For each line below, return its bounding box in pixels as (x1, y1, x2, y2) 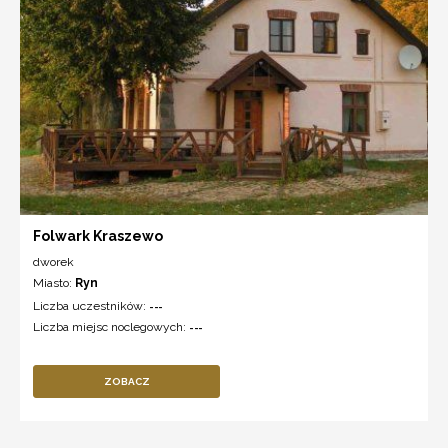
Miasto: (33, 276, 75, 291)
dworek (33, 255, 74, 270)
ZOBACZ (103, 376, 150, 388)
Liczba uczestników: (33, 299, 149, 314)
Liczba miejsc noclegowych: (33, 320, 189, 335)
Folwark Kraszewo (33, 228, 163, 245)
